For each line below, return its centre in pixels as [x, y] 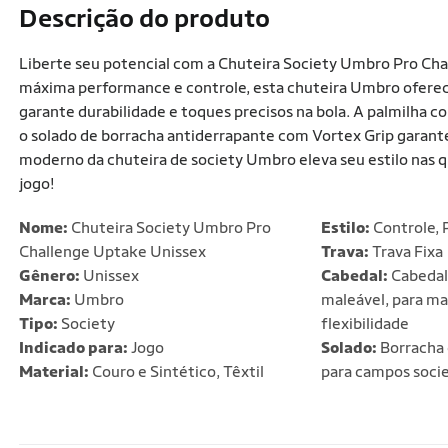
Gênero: [49, 275]
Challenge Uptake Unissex [112, 251]
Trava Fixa [405, 251]
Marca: [45, 299]
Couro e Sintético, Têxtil [176, 371]
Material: [54, 371]
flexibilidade [364, 323]
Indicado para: [73, 347]
